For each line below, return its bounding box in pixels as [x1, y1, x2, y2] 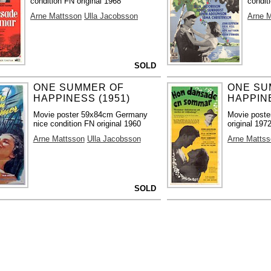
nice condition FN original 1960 [33, 119, 141, 128]
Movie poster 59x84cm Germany [33, 109, 148, 119]
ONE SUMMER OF [33, 82, 124, 93]
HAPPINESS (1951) [33, 93, 130, 103]
